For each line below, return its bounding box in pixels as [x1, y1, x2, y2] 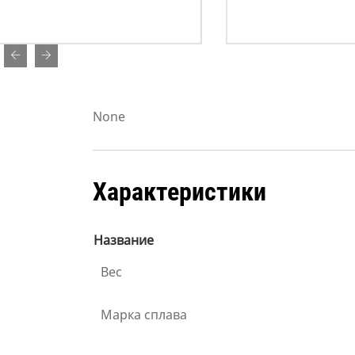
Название [94, 231, 154, 250]
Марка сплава [101, 306, 187, 324]
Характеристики [93, 177, 266, 208]
